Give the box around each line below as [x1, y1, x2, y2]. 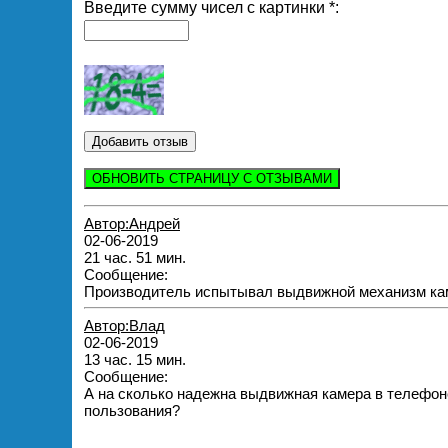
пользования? [84, 401, 180, 419]
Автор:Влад [84, 316, 165, 334]
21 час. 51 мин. [84, 248, 186, 266]
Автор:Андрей [84, 214, 180, 232]
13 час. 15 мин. [84, 350, 186, 368]
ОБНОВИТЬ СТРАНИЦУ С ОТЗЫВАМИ [92, 171, 332, 187]
